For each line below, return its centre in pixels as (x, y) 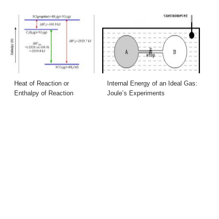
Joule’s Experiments (136, 93)
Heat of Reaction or (42, 83)
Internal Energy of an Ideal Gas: (152, 83)
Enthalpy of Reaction (44, 93)
